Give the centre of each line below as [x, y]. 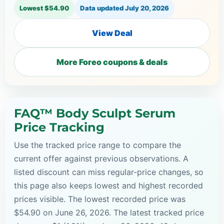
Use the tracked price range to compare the [97, 145]
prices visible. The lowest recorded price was [100, 199]
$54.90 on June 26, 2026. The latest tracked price [109, 213]
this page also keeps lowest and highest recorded [108, 186]
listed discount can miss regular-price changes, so [109, 172]
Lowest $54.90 [44, 8]
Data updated [102, 8]
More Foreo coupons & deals [112, 62]
